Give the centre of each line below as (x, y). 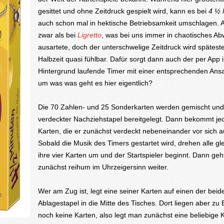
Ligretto (89, 35)
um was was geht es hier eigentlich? (96, 83)
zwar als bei (57, 35)
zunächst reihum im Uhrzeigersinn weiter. (103, 167)
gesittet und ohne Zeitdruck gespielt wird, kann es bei (123, 11)
